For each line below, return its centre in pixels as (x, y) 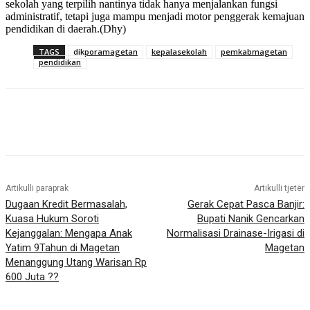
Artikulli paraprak (37, 189)
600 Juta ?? (32, 277)
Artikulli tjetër (279, 189)
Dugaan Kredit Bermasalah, (66, 204)
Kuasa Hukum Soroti (52, 219)
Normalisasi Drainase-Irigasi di (235, 234)
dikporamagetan (106, 52)
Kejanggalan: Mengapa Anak (69, 234)
